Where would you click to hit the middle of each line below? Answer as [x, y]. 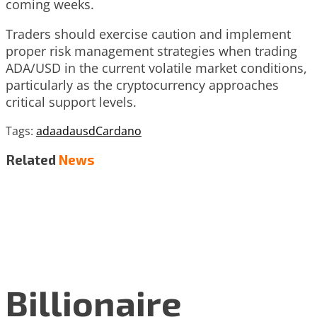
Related [31, 160]
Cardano [119, 131]
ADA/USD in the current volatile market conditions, [156, 68]
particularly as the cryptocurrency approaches [142, 85]
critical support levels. [71, 102]
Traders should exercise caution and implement [148, 34]
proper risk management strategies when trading [151, 51]
